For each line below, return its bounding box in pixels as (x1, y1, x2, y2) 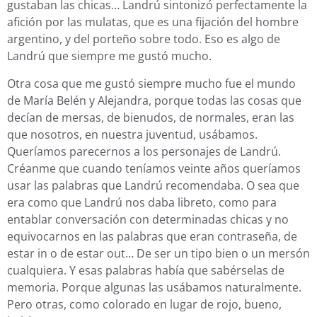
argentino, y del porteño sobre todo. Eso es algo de (7, 31, 280, 47)
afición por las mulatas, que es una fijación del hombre (7, 14, 299, 30)
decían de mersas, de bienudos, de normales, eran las (7, 109, 294, 125)
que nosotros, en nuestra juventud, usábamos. (7, 126, 258, 142)
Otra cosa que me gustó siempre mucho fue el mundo (7, 75, 296, 91)
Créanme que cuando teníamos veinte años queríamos (7, 160, 301, 176)
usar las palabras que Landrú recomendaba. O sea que (7, 177, 299, 193)
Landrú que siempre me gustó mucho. (7, 48, 214, 64)
